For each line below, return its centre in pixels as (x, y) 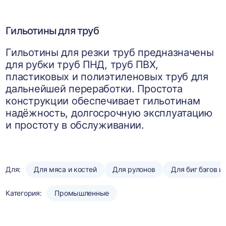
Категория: (24, 193)
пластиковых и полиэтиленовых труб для (107, 77)
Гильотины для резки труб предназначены (110, 52)
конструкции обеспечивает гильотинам (103, 101)
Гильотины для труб (52, 31)
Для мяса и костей (65, 169)
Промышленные (82, 193)
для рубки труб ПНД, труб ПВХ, (82, 65)
